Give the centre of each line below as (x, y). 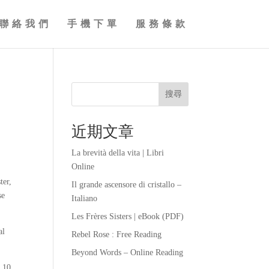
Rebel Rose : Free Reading (117, 234)
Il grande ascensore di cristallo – (127, 185)
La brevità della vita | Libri (118, 153)
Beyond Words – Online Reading (128, 252)
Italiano (85, 198)
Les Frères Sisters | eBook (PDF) (128, 216)
